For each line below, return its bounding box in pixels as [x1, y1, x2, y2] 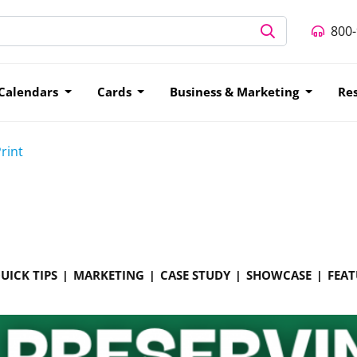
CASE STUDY [160, 266, 230, 283]
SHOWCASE [246, 266, 312, 283]
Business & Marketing [170, 84, 303, 100]
